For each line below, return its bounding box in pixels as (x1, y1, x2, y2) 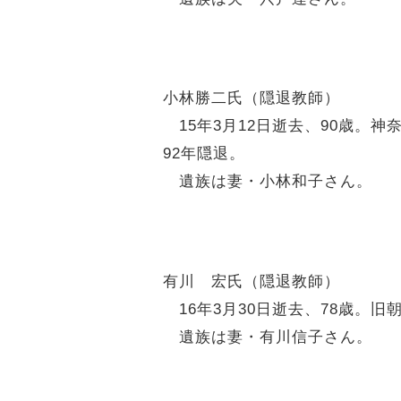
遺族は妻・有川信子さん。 (163, 328, 372, 345)
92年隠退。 (163, 145, 245, 162)
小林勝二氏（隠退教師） (163, 90, 340, 107)
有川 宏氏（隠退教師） (163, 272, 340, 289)
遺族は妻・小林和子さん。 (163, 173, 372, 190)
